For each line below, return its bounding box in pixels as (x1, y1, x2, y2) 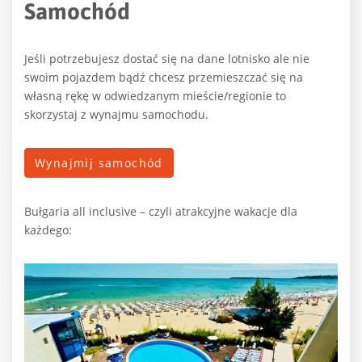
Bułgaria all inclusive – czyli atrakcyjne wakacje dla (24, 204, 297, 220)
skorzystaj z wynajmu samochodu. (24, 107, 208, 123)
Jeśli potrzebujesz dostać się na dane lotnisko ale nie (24, 51, 309, 67)
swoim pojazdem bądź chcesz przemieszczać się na (24, 69, 303, 86)
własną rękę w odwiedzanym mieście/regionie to (24, 88, 286, 104)
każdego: (24, 222, 72, 238)
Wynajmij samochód (35, 155, 163, 171)
